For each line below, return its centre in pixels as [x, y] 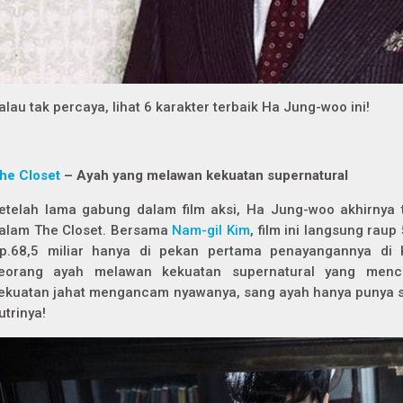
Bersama [141, 230]
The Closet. [72, 230]
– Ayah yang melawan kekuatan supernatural [206, 175]
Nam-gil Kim [211, 230]
